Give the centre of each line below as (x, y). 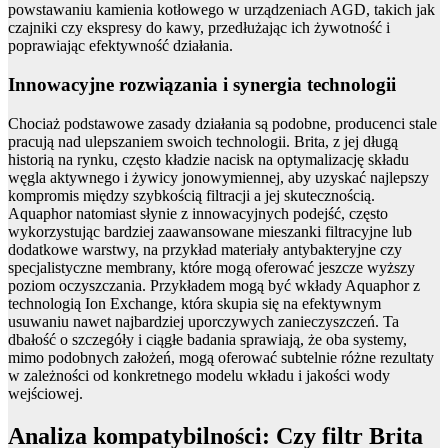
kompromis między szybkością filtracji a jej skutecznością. (191, 195)
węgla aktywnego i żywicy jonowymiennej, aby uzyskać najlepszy (218, 177)
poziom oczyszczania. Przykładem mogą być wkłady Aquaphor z (214, 285)
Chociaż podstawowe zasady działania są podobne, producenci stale (222, 123)
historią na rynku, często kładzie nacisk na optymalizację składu (208, 159)
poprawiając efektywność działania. (120, 46)
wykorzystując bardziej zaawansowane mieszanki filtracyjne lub (210, 231)
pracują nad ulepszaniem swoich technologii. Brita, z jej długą (203, 141)
